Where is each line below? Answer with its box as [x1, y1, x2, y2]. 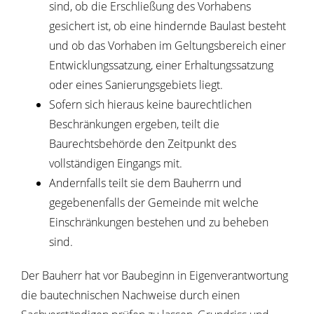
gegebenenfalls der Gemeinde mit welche [49, 195, 259, 211]
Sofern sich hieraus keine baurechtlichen [49, 97, 252, 113]
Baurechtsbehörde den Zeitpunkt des [49, 136, 236, 152]
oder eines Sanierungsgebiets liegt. [49, 77, 223, 93]
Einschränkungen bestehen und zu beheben [49, 214, 268, 231]
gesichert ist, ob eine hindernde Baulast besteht [49, 18, 286, 34]
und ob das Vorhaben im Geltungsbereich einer [49, 38, 286, 54]
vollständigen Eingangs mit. [49, 156, 182, 172]
